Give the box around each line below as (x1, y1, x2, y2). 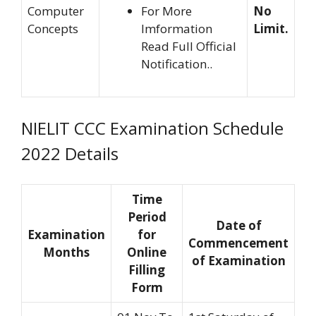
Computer (28, 3, 84, 20)
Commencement (188, 235, 288, 252)
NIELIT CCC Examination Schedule (21, 116, 284, 140)
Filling (128, 262, 165, 279)
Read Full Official (141, 38, 236, 55)
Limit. (253, 20, 288, 37)
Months (43, 244, 90, 261)
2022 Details (21, 141, 119, 165)
